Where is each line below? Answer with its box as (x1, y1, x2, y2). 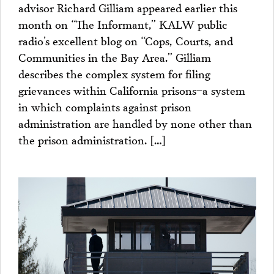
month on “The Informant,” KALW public (18, 14, 228, 32)
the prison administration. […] (18, 130, 166, 148)
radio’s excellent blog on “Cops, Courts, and (18, 31, 233, 49)
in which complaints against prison (18, 97, 191, 115)
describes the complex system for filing (18, 64, 210, 82)
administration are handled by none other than (18, 113, 252, 131)
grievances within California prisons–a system (18, 80, 245, 98)
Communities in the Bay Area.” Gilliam (18, 47, 211, 65)
